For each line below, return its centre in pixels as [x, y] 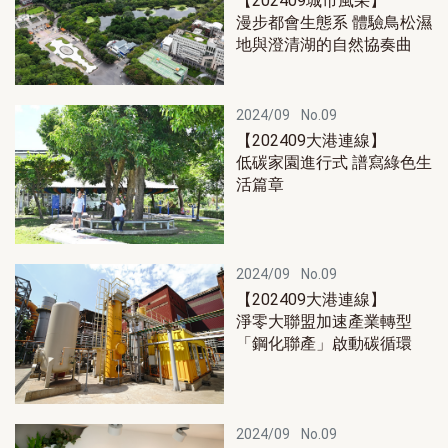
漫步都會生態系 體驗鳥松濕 [334, 23]
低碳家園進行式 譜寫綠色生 [334, 162]
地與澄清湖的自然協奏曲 [324, 45]
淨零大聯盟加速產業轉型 [324, 322]
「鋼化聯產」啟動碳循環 [324, 344]
